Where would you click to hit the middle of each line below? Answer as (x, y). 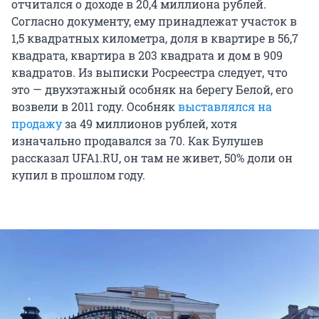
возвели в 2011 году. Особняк (95, 106)
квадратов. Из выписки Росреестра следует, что (150, 72)
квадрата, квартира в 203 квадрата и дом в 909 (147, 55)
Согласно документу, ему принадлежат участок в (154, 21)
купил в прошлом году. (78, 174)
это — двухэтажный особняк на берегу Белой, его (152, 89)
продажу (37, 123)
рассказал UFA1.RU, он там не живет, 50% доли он (152, 157)
